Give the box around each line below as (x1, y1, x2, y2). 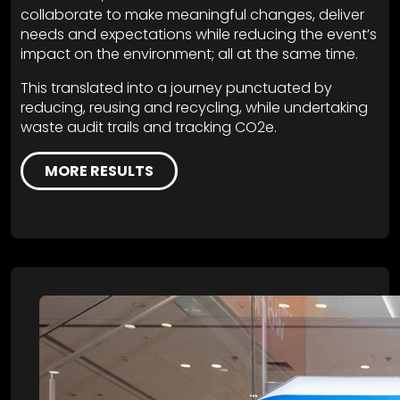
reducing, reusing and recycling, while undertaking (20, 97, 368, 119)
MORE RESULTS (44, 161, 154, 182)
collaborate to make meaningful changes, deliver (20, 4, 364, 26)
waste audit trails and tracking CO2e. (20, 117, 277, 138)
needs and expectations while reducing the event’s (20, 24, 377, 46)
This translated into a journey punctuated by (20, 78, 332, 99)
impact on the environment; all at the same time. (20, 44, 358, 65)
